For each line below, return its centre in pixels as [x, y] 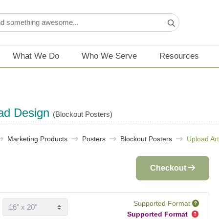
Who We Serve [109, 56]
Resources [179, 56]
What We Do [36, 56]
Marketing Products [37, 139]
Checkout [169, 168]
